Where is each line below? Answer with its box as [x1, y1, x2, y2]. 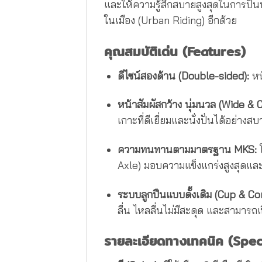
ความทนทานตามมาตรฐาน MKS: [117, 143, 257, 156]
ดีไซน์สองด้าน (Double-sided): [117, 69, 249, 82]
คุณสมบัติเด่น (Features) [104, 41, 246, 61]
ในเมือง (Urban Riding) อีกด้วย [104, 14, 237, 27]
